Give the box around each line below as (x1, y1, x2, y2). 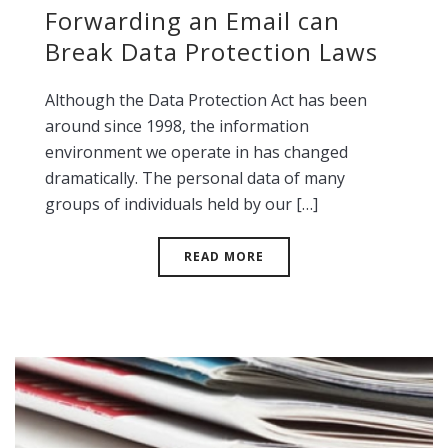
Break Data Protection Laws (45, 35, 378, 68)
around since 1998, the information (45, 115, 309, 137)
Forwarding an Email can (45, 4, 340, 37)
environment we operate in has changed (45, 141, 348, 163)
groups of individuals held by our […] (45, 193, 318, 215)
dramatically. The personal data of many (45, 167, 345, 189)
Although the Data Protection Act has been (45, 89, 367, 111)
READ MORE (184, 248, 264, 265)
